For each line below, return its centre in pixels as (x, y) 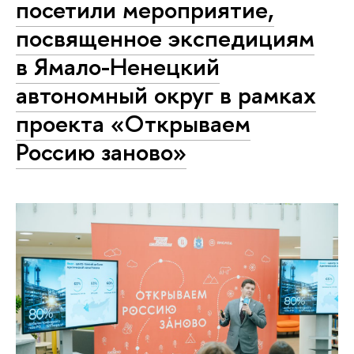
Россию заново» (101, 152)
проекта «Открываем (133, 124)
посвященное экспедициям (165, 38)
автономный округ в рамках (166, 95)
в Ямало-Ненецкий (118, 67)
